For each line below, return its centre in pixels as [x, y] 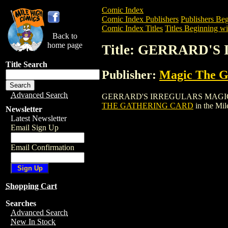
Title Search [26, 64]
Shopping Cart [31, 186]
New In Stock [33, 222]
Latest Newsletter [39, 118]
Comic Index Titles [132, 28]
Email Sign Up [35, 127]
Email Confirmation [42, 147]
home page [65, 45]
